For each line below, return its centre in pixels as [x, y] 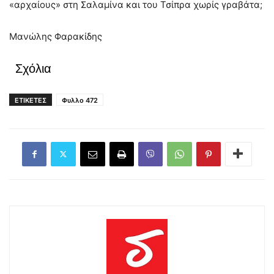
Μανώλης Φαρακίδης [56, 36]
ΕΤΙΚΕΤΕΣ [31, 100]
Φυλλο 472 [80, 100]
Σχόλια [33, 68]
